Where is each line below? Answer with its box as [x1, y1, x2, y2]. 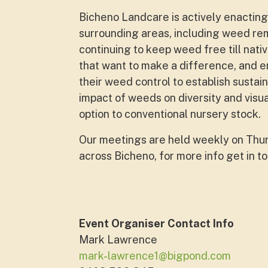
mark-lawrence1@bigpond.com [79, 249, 231, 262]
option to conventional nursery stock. [79, 108, 261, 120]
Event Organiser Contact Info [79, 217, 234, 230]
